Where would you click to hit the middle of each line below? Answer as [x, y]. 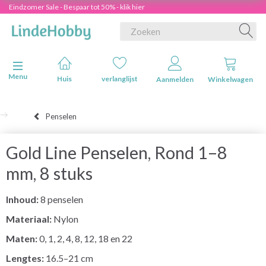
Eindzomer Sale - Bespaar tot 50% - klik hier [77, 7]
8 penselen [62, 199]
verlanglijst [120, 79]
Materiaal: [30, 218]
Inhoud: [23, 199]
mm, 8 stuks [49, 173]
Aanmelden [175, 79]
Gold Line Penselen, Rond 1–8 [117, 152]
